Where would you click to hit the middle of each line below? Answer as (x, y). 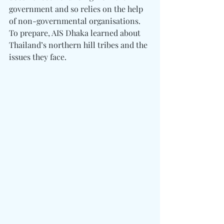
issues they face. (39, 57)
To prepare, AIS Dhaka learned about (76, 33)
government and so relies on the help (77, 9)
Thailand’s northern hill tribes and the (79, 45)
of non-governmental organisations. (76, 21)
